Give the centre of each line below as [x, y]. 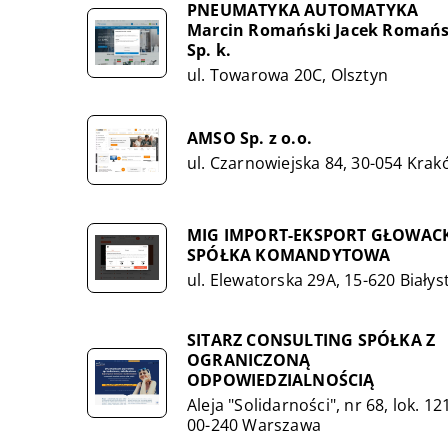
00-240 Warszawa [254, 425]
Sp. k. [209, 50]
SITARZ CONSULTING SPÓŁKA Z [311, 340]
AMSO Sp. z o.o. [249, 137]
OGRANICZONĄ [249, 360]
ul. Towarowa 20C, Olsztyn [287, 75]
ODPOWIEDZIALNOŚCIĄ [281, 380]
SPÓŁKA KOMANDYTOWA [289, 255]
